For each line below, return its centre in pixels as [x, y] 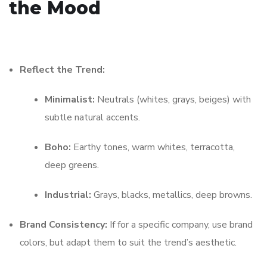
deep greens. [72, 165]
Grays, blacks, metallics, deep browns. [172, 195]
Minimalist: [70, 100]
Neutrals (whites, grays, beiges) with [173, 100]
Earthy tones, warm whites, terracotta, [153, 148]
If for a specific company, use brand [180, 225]
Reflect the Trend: [62, 70]
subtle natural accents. [92, 118]
